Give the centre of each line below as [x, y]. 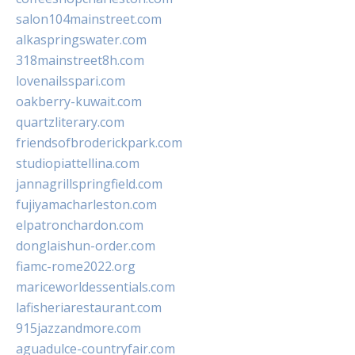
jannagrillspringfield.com [89, 184]
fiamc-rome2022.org [76, 267]
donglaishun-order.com [86, 246]
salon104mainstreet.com [89, 19]
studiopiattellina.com [78, 164]
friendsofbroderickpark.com [99, 143]
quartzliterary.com [70, 122]
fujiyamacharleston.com [86, 205]
